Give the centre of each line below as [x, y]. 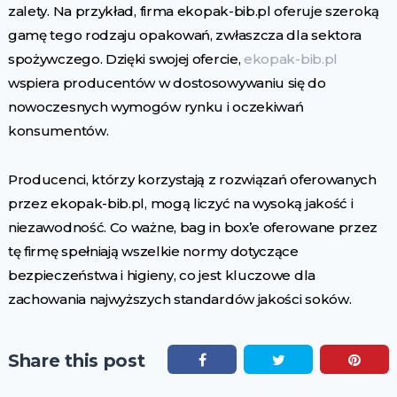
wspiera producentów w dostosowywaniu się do [167, 83]
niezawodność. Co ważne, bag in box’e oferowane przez [193, 227]
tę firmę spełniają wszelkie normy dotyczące [153, 251]
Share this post [76, 361]
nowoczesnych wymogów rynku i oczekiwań [156, 107]
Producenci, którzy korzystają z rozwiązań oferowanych [192, 179]
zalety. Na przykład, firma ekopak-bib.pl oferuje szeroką [193, 11]
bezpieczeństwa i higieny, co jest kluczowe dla [161, 275]
